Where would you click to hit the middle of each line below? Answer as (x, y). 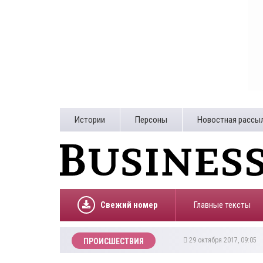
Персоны (151, 120)
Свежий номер (129, 205)
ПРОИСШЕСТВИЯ (114, 241)
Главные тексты (222, 205)
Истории (90, 120)
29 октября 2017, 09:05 (224, 240)
